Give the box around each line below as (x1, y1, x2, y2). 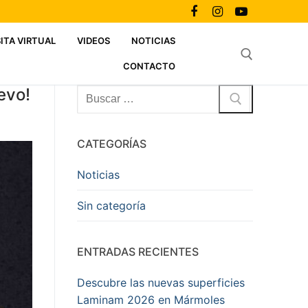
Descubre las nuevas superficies (77, 276, 245, 290)
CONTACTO (123, 60, 175, 71)
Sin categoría (77, 198, 146, 212)
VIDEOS (77, 35, 110, 46)
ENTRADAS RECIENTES (77, 245, 199, 259)
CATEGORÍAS (77, 136, 146, 151)
